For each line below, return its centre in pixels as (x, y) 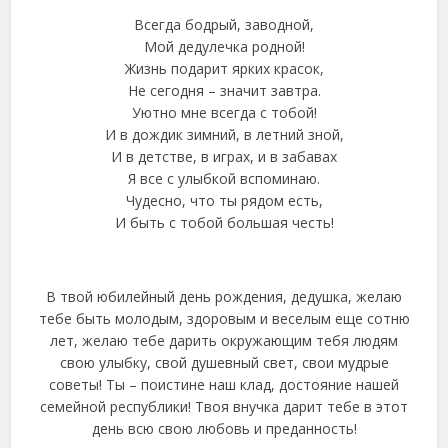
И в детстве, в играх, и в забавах (224, 156)
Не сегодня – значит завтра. (224, 90)
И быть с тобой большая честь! (224, 222)
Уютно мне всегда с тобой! (224, 112)
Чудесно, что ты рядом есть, (224, 200)
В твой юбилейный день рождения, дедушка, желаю (224, 296)
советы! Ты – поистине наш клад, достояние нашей (224, 384)
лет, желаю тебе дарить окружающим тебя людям (224, 340)
